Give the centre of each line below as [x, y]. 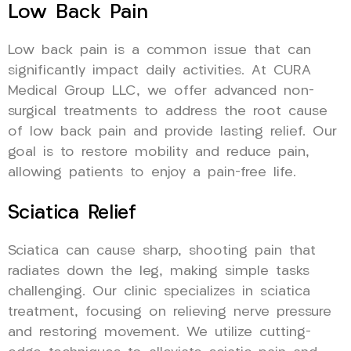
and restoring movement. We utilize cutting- [159, 332]
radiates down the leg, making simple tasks [159, 271]
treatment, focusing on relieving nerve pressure [170, 312]
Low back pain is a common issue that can [159, 50]
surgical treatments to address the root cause [168, 111]
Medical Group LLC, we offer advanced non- [161, 91]
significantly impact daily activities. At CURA [159, 71]
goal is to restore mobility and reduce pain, [159, 152]
